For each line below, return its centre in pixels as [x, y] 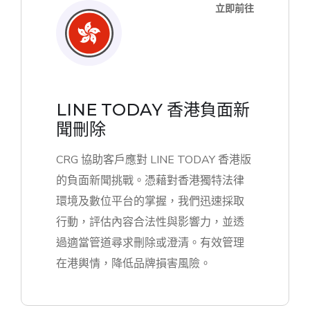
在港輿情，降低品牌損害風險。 [134, 264]
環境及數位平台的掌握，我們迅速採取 [150, 202]
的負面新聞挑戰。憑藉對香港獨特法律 [150, 181]
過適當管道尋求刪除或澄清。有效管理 [150, 243]
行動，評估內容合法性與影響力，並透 [150, 222]
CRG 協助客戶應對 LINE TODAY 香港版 [154, 160]
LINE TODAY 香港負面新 [153, 110]
